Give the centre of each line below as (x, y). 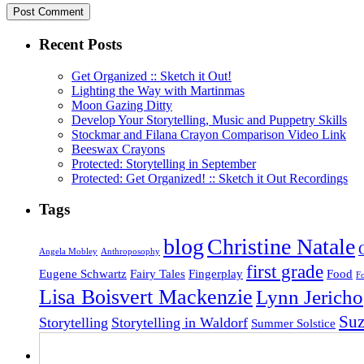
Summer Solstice (293, 323)
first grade (285, 272)
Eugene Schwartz (83, 274)
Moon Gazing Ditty (122, 105)
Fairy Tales (158, 274)
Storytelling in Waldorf (180, 323)
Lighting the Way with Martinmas (158, 90)
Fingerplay (216, 274)
